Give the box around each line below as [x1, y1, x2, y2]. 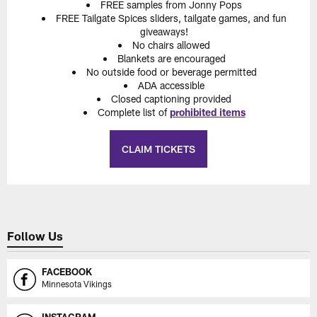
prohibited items [169, 106, 246, 119]
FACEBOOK [42, 266, 93, 278]
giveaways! [140, 25, 188, 38]
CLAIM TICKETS [122, 143, 195, 156]
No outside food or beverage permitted [86, 66, 257, 79]
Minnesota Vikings [42, 279, 113, 289]
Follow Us [7, 228, 64, 243]
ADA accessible [138, 79, 204, 92]
